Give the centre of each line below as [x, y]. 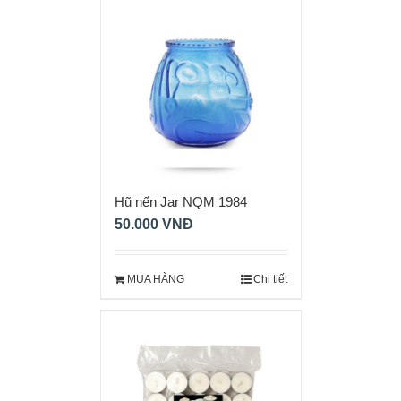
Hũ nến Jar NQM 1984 [180, 202]
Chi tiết [270, 280]
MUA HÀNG [155, 280]
